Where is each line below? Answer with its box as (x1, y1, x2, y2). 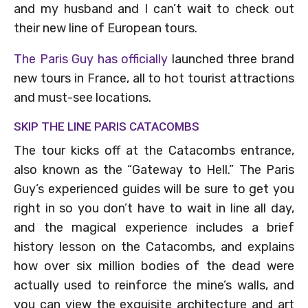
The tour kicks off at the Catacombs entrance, (14, 142, 294, 158)
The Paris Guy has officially (14, 51, 168, 67)
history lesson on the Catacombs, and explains (14, 239, 294, 254)
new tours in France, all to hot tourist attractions (14, 70, 294, 86)
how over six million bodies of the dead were (14, 258, 294, 274)
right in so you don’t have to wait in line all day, (14, 200, 294, 216)
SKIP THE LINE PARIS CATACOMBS (14, 119, 199, 133)
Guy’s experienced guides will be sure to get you (14, 181, 294, 197)
